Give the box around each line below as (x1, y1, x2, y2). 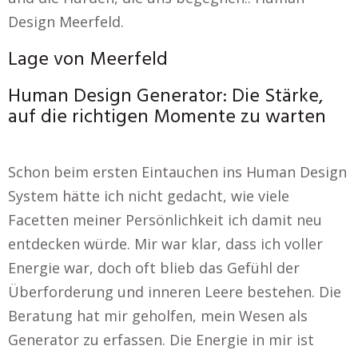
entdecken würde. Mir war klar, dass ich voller (8, 234, 323, 253)
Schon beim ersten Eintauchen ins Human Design (8, 162, 347, 181)
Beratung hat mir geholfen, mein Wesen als (8, 306, 308, 325)
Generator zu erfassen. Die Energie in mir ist (8, 330, 314, 349)
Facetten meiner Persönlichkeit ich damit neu (8, 210, 322, 229)
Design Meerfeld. (8, 12, 124, 31)
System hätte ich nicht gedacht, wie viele (8, 186, 289, 205)
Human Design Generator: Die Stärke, (8, 82, 323, 112)
